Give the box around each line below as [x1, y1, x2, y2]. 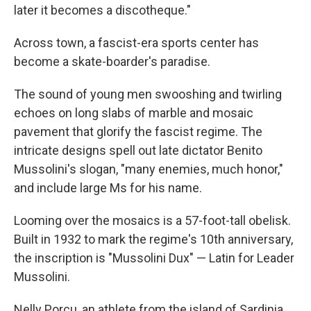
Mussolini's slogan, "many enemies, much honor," [14, 162, 283, 176]
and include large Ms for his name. [14, 180, 202, 195]
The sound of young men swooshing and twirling [14, 87, 282, 101]
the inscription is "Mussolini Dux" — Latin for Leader [14, 251, 294, 265]
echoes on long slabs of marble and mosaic [14, 106, 253, 120]
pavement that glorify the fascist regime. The [14, 124, 262, 139]
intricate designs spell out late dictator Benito [14, 143, 262, 158]
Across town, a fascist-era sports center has [14, 35, 259, 50]
